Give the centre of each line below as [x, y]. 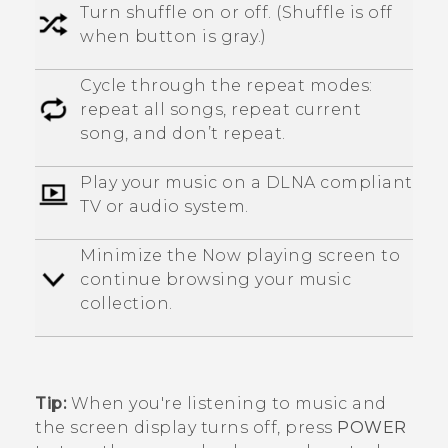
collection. [126, 303]
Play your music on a [173, 182]
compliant [364, 182]
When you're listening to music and [226, 403]
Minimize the [141, 255]
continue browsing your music [215, 279]
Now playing [257, 255]
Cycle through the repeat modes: [226, 85]
